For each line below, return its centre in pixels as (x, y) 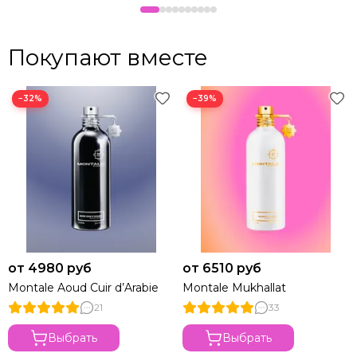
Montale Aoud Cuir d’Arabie (83, 287)
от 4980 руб (50, 268)
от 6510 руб (222, 268)
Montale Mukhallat (234, 287)
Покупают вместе (108, 57)
